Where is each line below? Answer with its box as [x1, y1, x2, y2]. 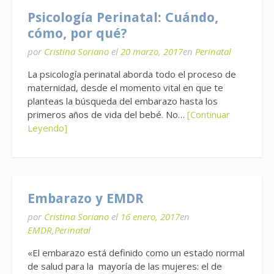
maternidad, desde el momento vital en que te [28, 81, 223, 94]
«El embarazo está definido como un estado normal [28, 246, 245, 259]
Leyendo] [28, 121, 67, 134]
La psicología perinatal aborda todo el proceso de [28, 67, 236, 80]
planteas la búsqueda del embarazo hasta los [28, 94, 218, 107]
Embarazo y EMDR [28, 191, 144, 206]
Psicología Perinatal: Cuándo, [28, 9, 218, 25]
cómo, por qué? [28, 25, 127, 41]
